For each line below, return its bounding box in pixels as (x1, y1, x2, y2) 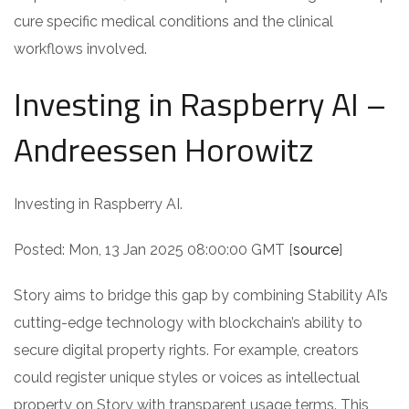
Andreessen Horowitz (14, 123, 314, 174)
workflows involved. (14, 39, 147, 58)
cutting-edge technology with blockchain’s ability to (14, 313, 362, 331)
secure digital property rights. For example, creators (14, 341, 359, 359)
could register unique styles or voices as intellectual (14, 368, 360, 386)
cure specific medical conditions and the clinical (14, 12, 333, 30)
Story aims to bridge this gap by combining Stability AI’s (14, 286, 388, 304)
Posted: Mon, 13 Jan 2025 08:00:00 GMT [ (14, 240, 293, 258)
